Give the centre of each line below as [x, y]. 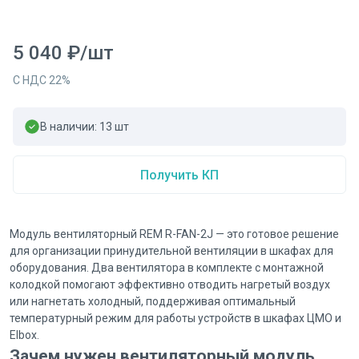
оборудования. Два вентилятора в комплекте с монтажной [167, 268]
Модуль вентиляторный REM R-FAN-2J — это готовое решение [174, 234]
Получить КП [179, 175]
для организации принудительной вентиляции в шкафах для [171, 251]
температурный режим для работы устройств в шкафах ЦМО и [175, 318]
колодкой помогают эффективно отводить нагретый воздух [170, 284]
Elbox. [24, 335]
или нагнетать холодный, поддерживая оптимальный [153, 301]
